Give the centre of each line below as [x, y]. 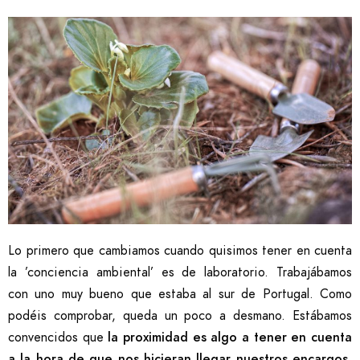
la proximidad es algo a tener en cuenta [230, 338]
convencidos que [58, 338]
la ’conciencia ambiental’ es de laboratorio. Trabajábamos [180, 273]
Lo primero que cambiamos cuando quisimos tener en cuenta [180, 251]
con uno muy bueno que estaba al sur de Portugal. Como [180, 295]
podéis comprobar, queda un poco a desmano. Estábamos [180, 316]
